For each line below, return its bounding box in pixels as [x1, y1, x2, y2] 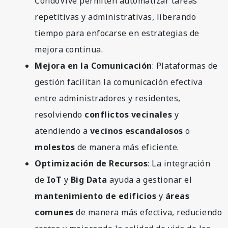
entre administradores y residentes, [35, 92, 181, 104]
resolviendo [35, 108, 84, 120]
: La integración [148, 157, 210, 169]
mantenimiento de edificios [35, 190, 156, 202]
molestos [35, 141, 75, 153]
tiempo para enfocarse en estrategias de [35, 27, 199, 39]
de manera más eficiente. [75, 141, 179, 153]
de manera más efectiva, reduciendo [73, 206, 222, 218]
